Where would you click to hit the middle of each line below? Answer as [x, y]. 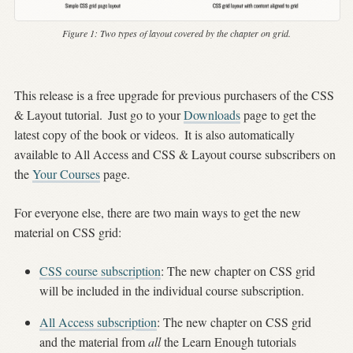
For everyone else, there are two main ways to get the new [158, 212]
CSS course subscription [100, 270]
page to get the [279, 114]
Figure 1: [81, 33]
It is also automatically [238, 134]
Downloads [212, 114]
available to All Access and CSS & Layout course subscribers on [175, 154]
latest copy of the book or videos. [97, 134]
